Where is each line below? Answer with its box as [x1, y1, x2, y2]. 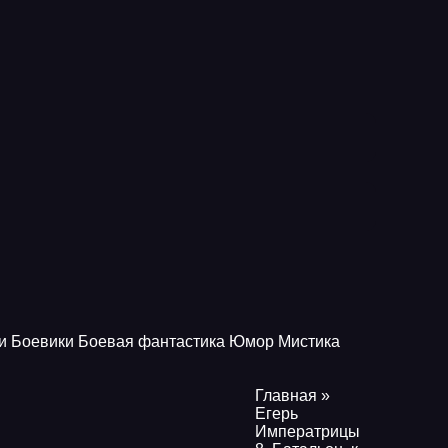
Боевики [11, 333, 74, 350]
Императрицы [255, 423, 360, 440]
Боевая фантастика [78, 333, 225, 350]
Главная [255, 387, 317, 404]
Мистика [278, 333, 340, 350]
